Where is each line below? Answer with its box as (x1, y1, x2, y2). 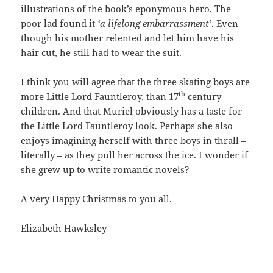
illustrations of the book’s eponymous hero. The (21, 2, 232, 15)
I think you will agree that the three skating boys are (21, 76, 250, 88)
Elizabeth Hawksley (21, 222, 107, 235)
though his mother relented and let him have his (21, 32, 235, 44)
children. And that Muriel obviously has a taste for (21, 105, 243, 118)
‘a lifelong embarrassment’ (97, 17, 212, 30)
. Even (211, 17, 239, 30)
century (185, 90, 222, 103)
